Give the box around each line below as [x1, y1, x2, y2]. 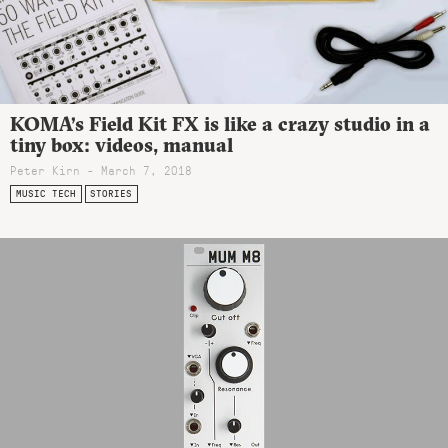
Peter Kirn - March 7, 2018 [10, 161, 192, 178]
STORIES [90, 187, 133, 201]
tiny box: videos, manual [10, 133, 233, 158]
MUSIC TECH [15, 187, 76, 201]
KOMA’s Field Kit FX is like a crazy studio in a [10, 112, 430, 137]
